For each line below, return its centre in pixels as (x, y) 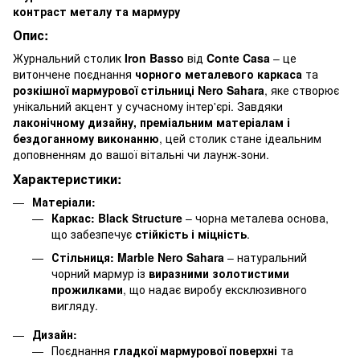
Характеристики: (67, 179)
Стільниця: (83, 257)
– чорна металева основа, (256, 218)
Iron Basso (154, 58)
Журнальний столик (69, 58)
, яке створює (302, 90)
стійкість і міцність (191, 234)
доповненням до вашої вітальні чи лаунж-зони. (141, 155)
